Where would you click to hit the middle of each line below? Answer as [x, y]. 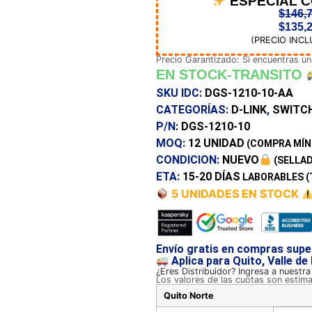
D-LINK [249, 110]
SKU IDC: [180, 93]
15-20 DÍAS [211, 177]
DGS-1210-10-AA [249, 93]
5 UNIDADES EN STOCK [235, 194]
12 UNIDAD [216, 143]
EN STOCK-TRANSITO [231, 75]
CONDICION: [189, 160]
